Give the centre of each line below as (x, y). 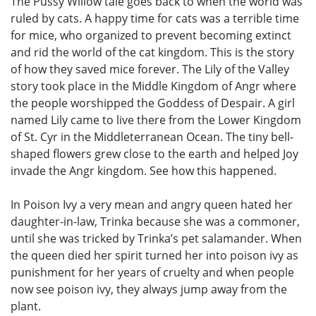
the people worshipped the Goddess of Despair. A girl (153, 103)
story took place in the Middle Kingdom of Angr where (153, 86)
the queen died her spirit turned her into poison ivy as (154, 255)
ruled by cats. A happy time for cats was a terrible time (155, 18)
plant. (26, 306)
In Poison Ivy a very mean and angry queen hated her (152, 204)
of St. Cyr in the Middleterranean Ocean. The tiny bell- (152, 136)
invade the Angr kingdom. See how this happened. (144, 170)
